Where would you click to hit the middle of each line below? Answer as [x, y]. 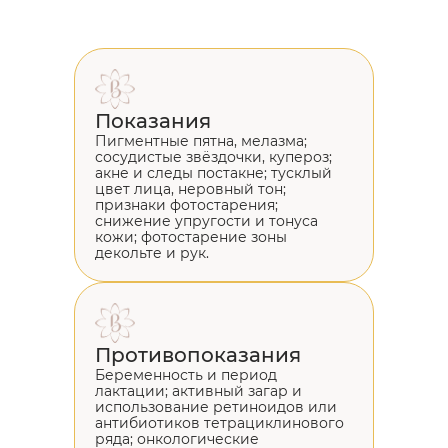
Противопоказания [198, 354]
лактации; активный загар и [198, 390]
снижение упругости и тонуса [206, 220]
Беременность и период [186, 374]
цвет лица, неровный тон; [190, 188]
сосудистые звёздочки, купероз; [213, 156]
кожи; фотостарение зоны [191, 236]
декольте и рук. [152, 252]
